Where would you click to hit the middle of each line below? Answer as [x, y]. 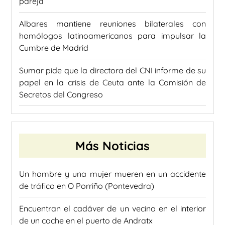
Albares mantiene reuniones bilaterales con [113, 23]
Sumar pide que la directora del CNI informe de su [113, 70]
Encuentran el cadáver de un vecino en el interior [113, 208]
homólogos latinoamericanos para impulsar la [113, 35]
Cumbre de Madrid [54, 47]
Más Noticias [113, 145]
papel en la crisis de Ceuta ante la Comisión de [113, 82]
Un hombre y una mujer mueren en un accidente [113, 174]
